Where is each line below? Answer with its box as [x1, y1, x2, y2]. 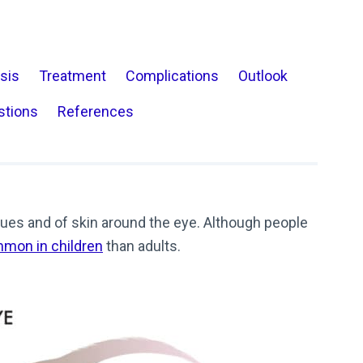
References [58, 103, 134, 120]
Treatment [39, 67, 106, 84]
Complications [126, 67, 219, 84]
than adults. [103, 237, 184, 254]
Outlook [238, 67, 288, 84]
